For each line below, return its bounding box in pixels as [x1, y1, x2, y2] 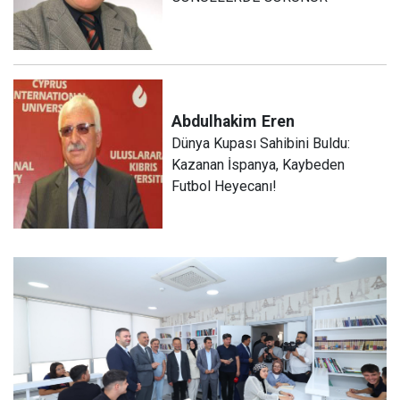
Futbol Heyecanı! [171, 178, 278, 196]
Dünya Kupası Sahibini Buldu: [171, 135, 351, 153]
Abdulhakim [171, 112, 257, 131]
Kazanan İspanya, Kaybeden [171, 156, 346, 174]
